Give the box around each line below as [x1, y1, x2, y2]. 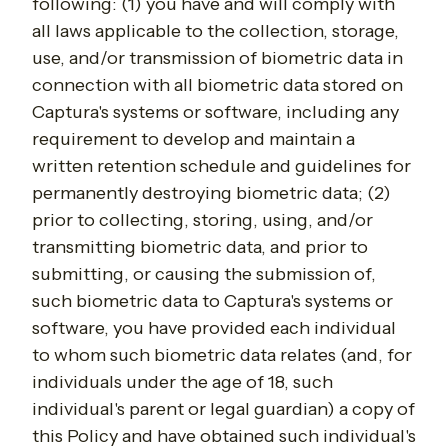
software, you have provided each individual [32, 317, 396, 340]
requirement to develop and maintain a [32, 128, 355, 151]
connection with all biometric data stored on [32, 74, 403, 97]
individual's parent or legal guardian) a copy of [32, 398, 415, 421]
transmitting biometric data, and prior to [32, 236, 368, 259]
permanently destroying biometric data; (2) [32, 182, 391, 205]
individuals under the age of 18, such [32, 371, 333, 394]
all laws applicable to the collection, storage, [32, 20, 399, 43]
